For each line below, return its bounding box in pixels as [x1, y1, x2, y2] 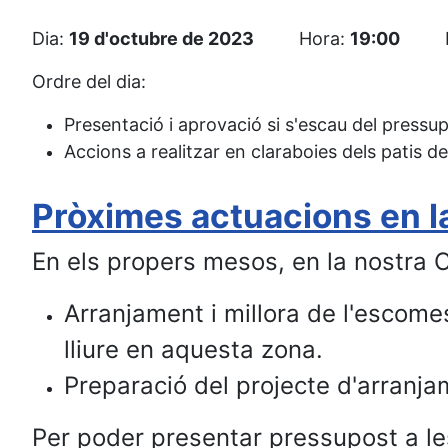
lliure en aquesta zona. [64, 335, 323, 364]
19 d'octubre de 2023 [69, 28, 254, 49]
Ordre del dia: [32, 71, 146, 92]
